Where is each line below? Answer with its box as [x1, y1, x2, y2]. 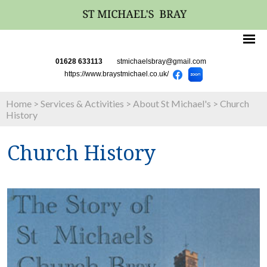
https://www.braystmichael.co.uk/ [63, 70, 169, 79]
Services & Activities [41, 98, 124, 109]
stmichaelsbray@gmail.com [117, 57, 206, 66]
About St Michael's [133, 98, 211, 109]
